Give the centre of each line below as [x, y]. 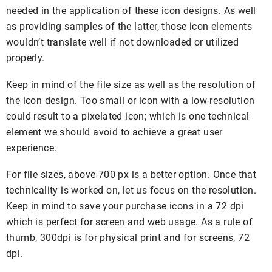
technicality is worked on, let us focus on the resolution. [131, 190]
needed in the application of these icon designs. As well [131, 10]
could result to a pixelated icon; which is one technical [128, 116]
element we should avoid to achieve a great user [114, 132]
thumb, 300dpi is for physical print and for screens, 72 [128, 237]
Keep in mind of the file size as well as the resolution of [131, 84]
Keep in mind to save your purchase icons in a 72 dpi [125, 206]
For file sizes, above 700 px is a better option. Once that [131, 174]
